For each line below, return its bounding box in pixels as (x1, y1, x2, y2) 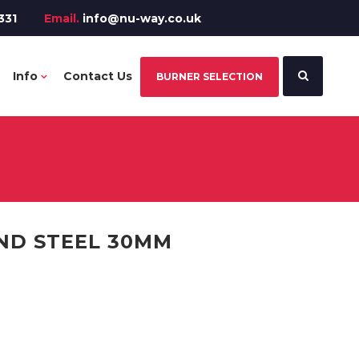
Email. (41, 11, 83, 26)
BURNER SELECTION (156, 71, 263, 83)
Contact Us (63, 69, 132, 83)
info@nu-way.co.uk (83, 11, 201, 26)
